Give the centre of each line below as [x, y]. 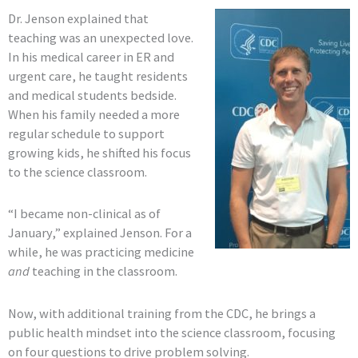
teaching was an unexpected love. [101, 37]
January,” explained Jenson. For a [100, 233]
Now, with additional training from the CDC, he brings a [162, 314]
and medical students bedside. [92, 95]
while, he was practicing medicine [101, 252]
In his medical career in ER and [91, 56]
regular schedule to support [86, 133]
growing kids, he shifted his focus [99, 152]
